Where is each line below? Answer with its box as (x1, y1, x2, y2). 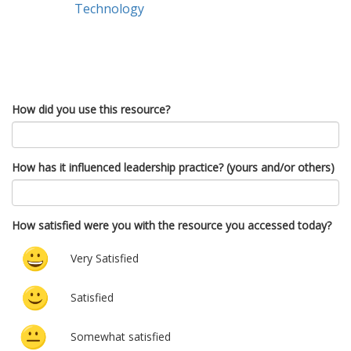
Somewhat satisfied (71, 328, 171, 344)
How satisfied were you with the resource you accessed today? (12, 217, 331, 233)
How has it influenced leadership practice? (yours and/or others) (12, 159, 335, 175)
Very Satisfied (71, 250, 139, 266)
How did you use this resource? (12, 101, 170, 117)
